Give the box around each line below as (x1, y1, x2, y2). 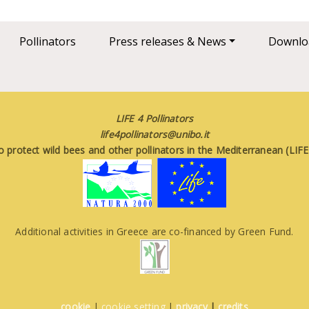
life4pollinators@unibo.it (100, 128, 209, 141)
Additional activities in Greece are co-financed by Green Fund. (15, 225, 294, 239)
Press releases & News (108, 34, 226, 50)
